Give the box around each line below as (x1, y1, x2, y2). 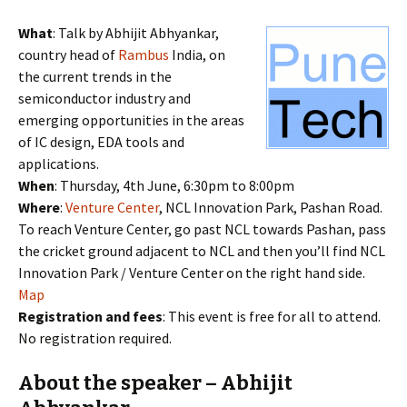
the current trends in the (18, 67, 172, 85)
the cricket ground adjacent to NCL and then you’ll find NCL (18, 242, 385, 260)
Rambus (118, 45, 169, 64)
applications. (18, 154, 99, 173)
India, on (169, 45, 225, 64)
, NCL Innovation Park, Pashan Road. (159, 198, 382, 216)
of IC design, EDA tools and (18, 133, 184, 151)
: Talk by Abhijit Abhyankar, (53, 24, 219, 42)
